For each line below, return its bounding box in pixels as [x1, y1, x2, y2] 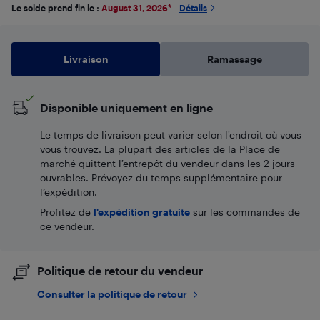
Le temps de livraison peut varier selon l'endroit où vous [40, 129, 301, 141]
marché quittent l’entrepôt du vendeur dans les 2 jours [40, 157, 295, 169]
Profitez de [40, 206, 94, 218]
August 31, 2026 [101, 3, 168, 13]
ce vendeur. [40, 220, 94, 232]
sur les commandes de [190, 206, 300, 218]
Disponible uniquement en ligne [40, 101, 213, 114]
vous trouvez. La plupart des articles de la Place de [40, 143, 280, 155]
